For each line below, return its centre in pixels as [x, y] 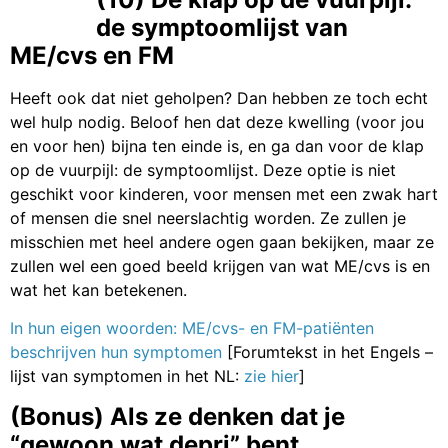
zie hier [271, 376]
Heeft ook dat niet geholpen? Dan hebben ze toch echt [219, 97]
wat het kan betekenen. [98, 289]
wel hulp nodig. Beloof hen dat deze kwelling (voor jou [217, 121]
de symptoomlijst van [221, 27]
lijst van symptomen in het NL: [127, 376]
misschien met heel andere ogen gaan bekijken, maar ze [222, 241]
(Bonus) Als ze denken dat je [177, 416]
